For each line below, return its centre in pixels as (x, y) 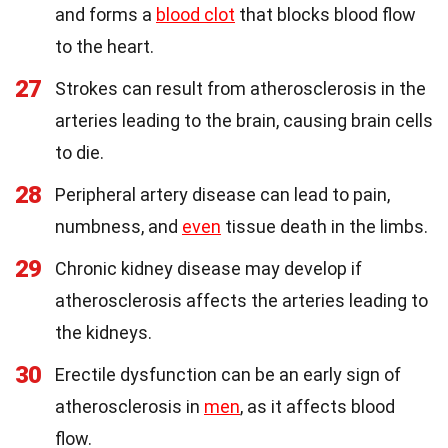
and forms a (105, 15)
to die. (79, 153)
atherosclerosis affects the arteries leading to (241, 301)
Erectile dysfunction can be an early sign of (228, 375)
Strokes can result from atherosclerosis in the (240, 89)
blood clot (195, 15)
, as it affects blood (317, 407)
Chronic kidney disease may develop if (208, 269)
